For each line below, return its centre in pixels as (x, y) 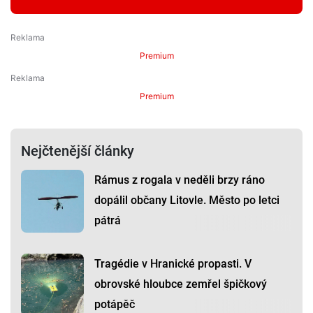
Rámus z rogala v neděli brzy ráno (180, 180)
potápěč (115, 305)
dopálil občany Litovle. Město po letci (187, 201)
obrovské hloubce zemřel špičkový (181, 284)
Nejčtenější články (78, 151)
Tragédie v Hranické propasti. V (173, 264)
